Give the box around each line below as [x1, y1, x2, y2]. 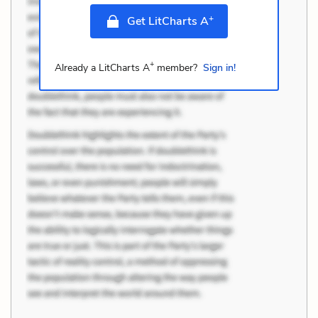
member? [153, 60, 197, 75]
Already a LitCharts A [54, 60, 150, 75]
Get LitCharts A [126, 13, 209, 29]
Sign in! [202, 60, 236, 75]
